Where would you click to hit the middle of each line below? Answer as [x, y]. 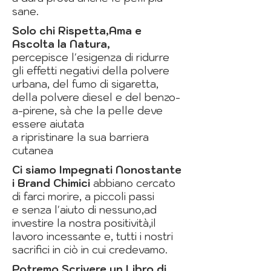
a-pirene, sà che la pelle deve [87, 111]
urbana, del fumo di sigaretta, [85, 84]
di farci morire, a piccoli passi [83, 197]
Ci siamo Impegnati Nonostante [97, 170]
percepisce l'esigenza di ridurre [91, 58]
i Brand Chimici [53, 184]
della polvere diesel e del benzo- [96, 98]
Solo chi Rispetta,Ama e [77, 31]
